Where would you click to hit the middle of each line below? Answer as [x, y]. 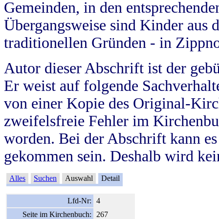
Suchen [45, 178]
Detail [110, 178]
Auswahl [79, 178]
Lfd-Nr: [79, 200]
